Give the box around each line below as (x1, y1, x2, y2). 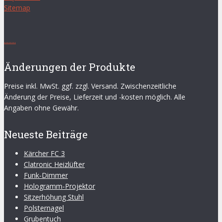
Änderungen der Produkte (4, 60, 135, 74)
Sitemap (4, 3, 30, 13)
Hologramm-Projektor (24, 181, 95, 191)
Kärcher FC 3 (24, 149, 65, 159)
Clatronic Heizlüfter (24, 160, 85, 169)
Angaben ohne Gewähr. (4, 103, 79, 113)
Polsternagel (24, 203, 64, 213)
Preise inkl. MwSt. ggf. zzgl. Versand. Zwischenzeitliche (4, 81, 176, 91)
